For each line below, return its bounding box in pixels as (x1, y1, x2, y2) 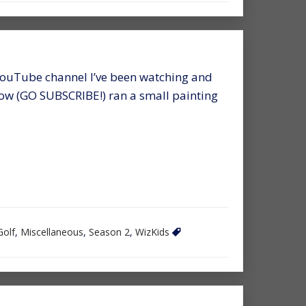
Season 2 (89, 225, 130, 238)
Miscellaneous (20, 225, 83, 238)
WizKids (135, 225, 169, 238)
